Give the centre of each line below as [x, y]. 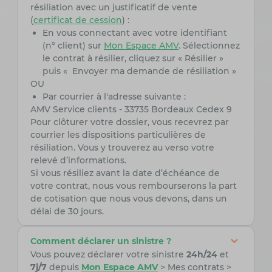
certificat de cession [77, 20]
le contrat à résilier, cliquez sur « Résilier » [133, 59]
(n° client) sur [73, 46]
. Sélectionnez [209, 46]
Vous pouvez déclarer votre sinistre [108, 255]
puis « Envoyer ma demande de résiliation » [139, 71]
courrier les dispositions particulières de [118, 135]
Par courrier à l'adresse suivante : [114, 97]
